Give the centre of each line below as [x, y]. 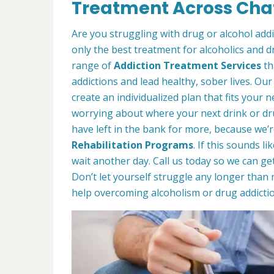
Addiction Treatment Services [187, 65]
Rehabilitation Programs [132, 145]
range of [93, 65]
